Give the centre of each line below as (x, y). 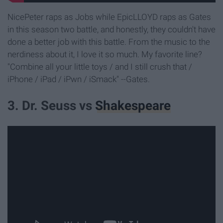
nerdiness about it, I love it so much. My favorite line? (105, 55)
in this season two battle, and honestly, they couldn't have (111, 30)
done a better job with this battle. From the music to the (109, 42)
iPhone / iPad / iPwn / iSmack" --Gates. (79, 79)
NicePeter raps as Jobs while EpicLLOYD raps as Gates (109, 17)
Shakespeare (133, 106)
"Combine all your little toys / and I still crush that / (100, 67)
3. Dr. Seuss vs (51, 106)
